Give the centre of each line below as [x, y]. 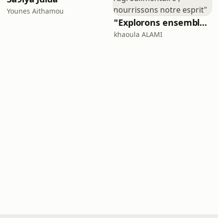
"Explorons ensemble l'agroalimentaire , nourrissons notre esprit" [203, 22]
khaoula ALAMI [138, 34]
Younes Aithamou [35, 11]
